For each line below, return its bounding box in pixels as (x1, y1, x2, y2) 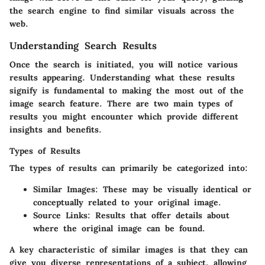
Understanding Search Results (9, 39, 157, 51)
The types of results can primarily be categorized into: (9, 162, 248, 173)
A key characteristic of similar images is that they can (9, 244, 248, 255)
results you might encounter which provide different (9, 111, 238, 122)
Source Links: (33, 209, 91, 221)
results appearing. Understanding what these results (9, 72, 235, 83)
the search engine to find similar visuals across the (9, 5, 234, 16)
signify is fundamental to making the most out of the (9, 85, 244, 96)
